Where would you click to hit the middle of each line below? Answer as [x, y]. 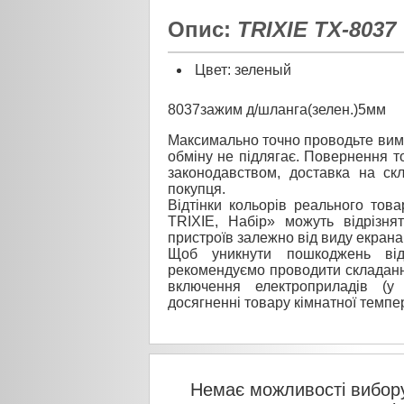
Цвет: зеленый [241, 69]
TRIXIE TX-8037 [317, 29]
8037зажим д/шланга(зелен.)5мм [277, 109]
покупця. [197, 188]
